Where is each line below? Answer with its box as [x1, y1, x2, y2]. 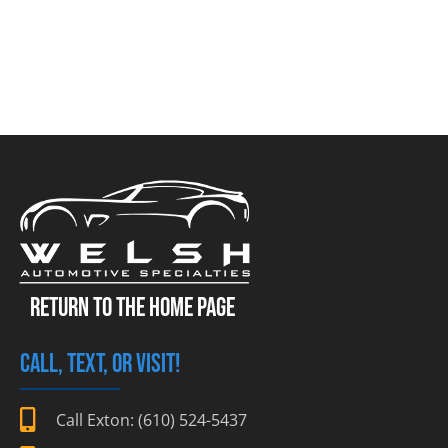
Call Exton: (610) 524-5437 [56, 408, 248, 431]
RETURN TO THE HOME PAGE [30, 293, 235, 325]
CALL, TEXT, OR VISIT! [20, 349, 180, 381]
